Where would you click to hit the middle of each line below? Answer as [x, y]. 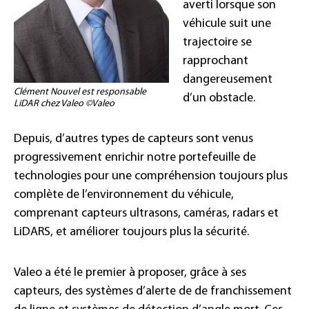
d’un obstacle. [219, 98]
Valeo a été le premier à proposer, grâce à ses [130, 272]
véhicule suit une [227, 23]
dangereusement [228, 79]
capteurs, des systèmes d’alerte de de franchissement [153, 291]
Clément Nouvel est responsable [80, 92]
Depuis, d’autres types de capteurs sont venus [133, 139]
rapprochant [216, 61]
